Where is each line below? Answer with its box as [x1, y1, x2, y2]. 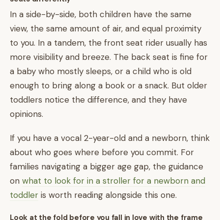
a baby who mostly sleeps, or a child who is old [10, 66, 192, 77]
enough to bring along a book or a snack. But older [10, 80, 207, 91]
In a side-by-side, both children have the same [10, 9, 192, 20]
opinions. [10, 109, 43, 119]
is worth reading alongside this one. [38, 190, 177, 200]
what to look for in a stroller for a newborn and [22, 175, 205, 186]
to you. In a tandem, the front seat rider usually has [10, 37, 207, 48]
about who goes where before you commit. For [10, 147, 194, 158]
